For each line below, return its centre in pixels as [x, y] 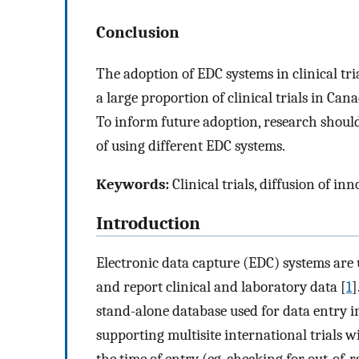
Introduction [148, 223]
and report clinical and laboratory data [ [221, 286]
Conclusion [138, 32]
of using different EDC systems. [191, 145]
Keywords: [133, 185]
